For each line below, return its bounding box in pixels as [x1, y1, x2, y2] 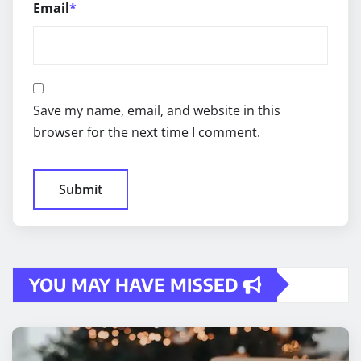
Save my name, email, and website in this [33, 101, 280, 119]
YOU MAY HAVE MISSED [29, 272, 243, 296]
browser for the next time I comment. [33, 122, 260, 141]
